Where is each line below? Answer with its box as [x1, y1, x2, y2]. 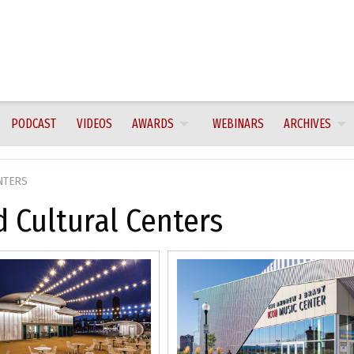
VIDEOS [76, 115, 112, 131]
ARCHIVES [283, 115, 331, 131]
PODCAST [11, 115, 57, 131]
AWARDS [131, 115, 174, 131]
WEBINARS [212, 115, 264, 131]
